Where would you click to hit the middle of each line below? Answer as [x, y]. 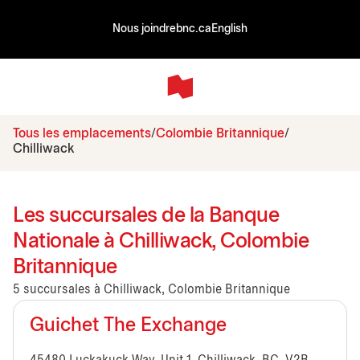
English [229, 29]
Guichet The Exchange [128, 326]
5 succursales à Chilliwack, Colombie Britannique [151, 289]
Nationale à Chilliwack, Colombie [161, 241]
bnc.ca [194, 29]
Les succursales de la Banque [146, 216]
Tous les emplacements [82, 133]
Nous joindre [144, 29]
